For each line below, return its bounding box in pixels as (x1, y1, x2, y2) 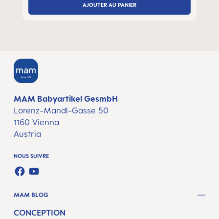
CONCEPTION (14, 207, 66, 218)
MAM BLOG (14, 191, 48, 199)
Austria (14, 129, 41, 139)
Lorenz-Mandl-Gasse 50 (14, 106, 109, 115)
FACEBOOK (13, 173, 56, 183)
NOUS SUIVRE (14, 153, 49, 159)
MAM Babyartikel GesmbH (14, 94, 118, 104)
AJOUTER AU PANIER (83, 1, 136, 8)
